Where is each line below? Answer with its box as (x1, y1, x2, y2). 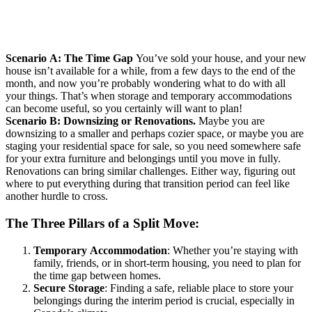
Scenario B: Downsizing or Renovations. (6, 115, 196, 127)
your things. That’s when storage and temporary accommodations (6, 90, 292, 102)
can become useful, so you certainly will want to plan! (6, 102, 242, 115)
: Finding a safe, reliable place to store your (104, 281, 293, 294)
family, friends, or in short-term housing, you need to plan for (33, 256, 301, 269)
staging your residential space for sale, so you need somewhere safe (6, 140, 301, 153)
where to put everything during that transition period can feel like (6, 178, 290, 190)
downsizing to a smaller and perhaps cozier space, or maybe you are (6, 127, 304, 140)
